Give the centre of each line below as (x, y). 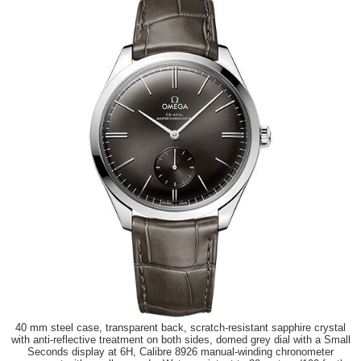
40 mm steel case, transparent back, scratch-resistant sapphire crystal (180, 328)
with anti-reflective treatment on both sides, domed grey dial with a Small (180, 340)
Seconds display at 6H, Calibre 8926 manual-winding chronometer (180, 352)
